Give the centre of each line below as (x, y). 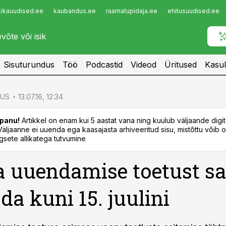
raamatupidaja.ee (132, 11)
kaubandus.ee (75, 11)
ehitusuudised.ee (193, 11)
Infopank (29, 14)
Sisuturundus (29, 65)
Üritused (181, 65)
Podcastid (104, 65)
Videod (144, 65)
